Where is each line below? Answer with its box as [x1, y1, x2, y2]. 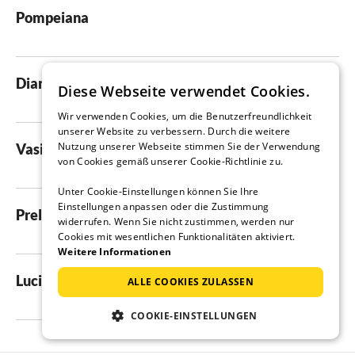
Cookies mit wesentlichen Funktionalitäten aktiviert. [58, 230, 296, 243]
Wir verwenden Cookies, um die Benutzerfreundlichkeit [58, 109, 312, 123]
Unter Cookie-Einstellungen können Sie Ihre [58, 185, 259, 198]
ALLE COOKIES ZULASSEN [127, 275, 254, 288]
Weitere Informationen [58, 245, 172, 258]
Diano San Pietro [16, 74, 122, 93]
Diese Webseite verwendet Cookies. [58, 82, 311, 101]
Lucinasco [16, 272, 79, 290]
